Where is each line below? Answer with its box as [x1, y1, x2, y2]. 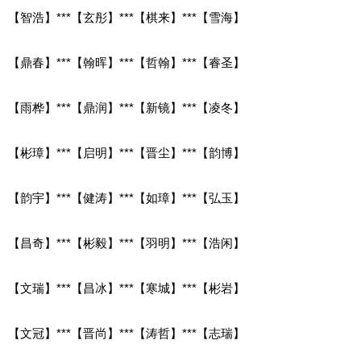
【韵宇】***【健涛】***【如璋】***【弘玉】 [8, 190, 245, 205]
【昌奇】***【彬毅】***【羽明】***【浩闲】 [8, 235, 245, 250]
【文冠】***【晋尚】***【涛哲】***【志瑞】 [8, 326, 245, 340]
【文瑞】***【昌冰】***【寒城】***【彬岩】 [8, 280, 245, 295]
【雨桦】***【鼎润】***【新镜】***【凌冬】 [8, 100, 245, 114]
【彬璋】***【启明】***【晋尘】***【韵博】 [8, 145, 245, 160]
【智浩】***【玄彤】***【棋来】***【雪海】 [8, 10, 245, 24]
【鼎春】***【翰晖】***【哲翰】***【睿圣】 [8, 55, 245, 69]
